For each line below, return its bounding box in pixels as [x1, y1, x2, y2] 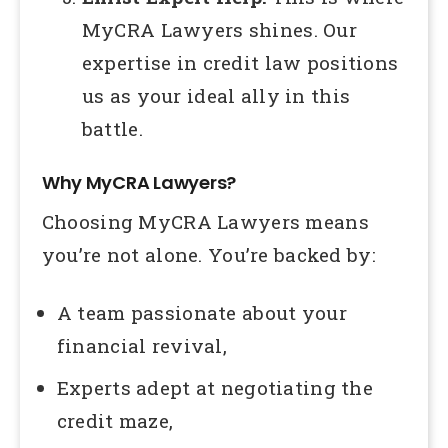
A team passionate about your [56, 299, 347, 325]
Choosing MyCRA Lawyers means [41, 208, 369, 234]
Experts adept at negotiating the [56, 375, 373, 400]
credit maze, [56, 408, 174, 433]
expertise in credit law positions [81, 49, 399, 75]
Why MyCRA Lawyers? [41, 169, 236, 195]
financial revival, [56, 332, 227, 358]
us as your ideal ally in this [81, 82, 351, 108]
